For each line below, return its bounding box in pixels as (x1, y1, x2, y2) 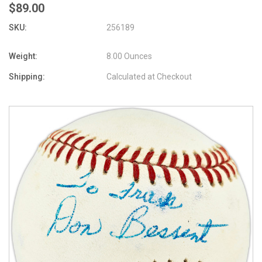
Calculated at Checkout (106, 71, 192, 81)
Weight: (9, 51, 37, 61)
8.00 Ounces (106, 51, 153, 61)
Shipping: (9, 71, 45, 81)
